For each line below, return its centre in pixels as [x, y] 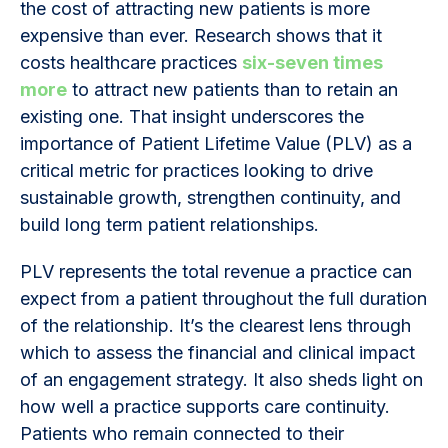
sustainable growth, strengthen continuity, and [210, 197]
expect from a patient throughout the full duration [223, 298]
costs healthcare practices [131, 62]
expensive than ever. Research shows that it [201, 35]
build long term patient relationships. [172, 224]
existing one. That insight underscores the [192, 116]
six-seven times [312, 62]
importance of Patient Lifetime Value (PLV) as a [216, 143]
